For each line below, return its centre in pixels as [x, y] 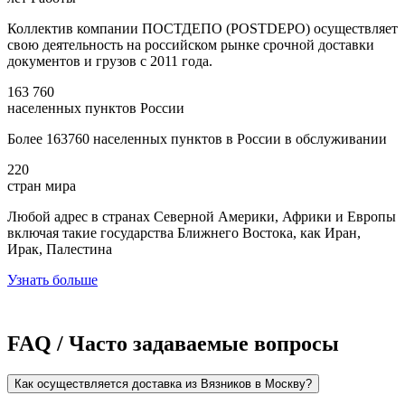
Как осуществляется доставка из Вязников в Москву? [163, 383]
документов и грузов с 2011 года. [110, 61]
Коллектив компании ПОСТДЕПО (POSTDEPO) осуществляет [202, 28]
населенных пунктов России [96, 108]
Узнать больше [52, 279]
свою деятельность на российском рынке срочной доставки [191, 44]
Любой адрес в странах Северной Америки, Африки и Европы [202, 216]
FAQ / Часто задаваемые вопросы [173, 343]
